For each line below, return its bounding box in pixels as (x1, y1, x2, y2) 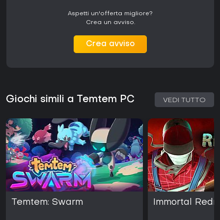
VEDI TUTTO (163, 97, 206, 104)
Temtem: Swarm (11, 198, 83, 207)
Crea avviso (86, 40, 135, 49)
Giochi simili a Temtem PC (6, 95, 135, 105)
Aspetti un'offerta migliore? (68, 11, 153, 17)
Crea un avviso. (85, 20, 135, 26)
